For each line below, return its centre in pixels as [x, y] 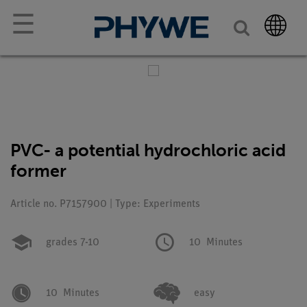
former [38, 171]
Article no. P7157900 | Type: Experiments [105, 204]
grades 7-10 [73, 243]
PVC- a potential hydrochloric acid [148, 150]
